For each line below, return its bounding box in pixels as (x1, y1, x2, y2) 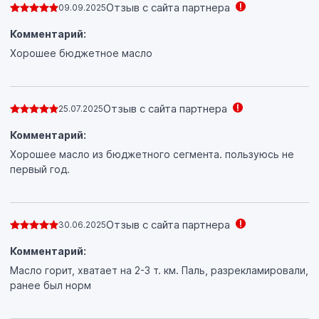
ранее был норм (10, 278, 91, 291)
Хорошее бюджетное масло (10, 46, 152, 59)
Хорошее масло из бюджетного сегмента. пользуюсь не (10, 147, 294, 160)
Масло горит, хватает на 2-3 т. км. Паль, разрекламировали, (10, 263, 308, 276)
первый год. (10, 162, 70, 175)
